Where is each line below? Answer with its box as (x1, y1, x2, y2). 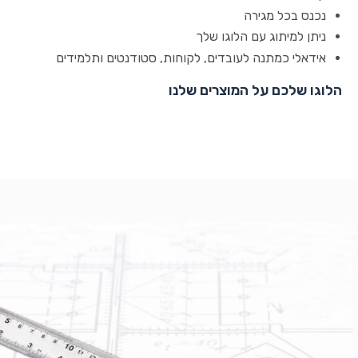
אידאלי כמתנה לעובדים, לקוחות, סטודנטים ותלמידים (56, 50, 326, 66)
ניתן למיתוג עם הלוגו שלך (196, 29, 326, 45)
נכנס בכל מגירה (244, 7, 326, 23)
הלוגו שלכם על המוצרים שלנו (169, 81, 342, 99)
